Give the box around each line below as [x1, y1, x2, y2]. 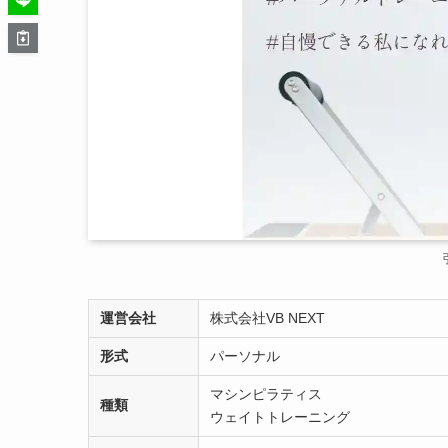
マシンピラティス [209, 385, 322, 402]
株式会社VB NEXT [209, 309, 325, 326]
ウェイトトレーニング [209, 408, 350, 425]
